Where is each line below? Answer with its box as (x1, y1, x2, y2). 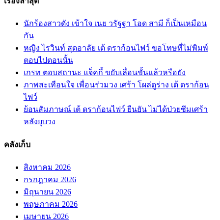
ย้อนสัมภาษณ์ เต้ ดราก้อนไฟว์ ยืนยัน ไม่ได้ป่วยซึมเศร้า (24, 105, 208, 114)
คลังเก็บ (4, 140, 30, 149)
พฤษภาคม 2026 (24, 199, 78, 208)
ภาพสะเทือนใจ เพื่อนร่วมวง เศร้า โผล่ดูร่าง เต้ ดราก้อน (24, 81, 209, 89)
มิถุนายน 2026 (24, 187, 71, 196)
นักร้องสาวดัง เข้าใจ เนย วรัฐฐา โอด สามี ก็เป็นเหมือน (24, 19, 207, 28)
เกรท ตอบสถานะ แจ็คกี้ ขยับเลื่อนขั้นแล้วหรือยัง (24, 68, 186, 77)
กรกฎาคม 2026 (24, 175, 76, 184)
